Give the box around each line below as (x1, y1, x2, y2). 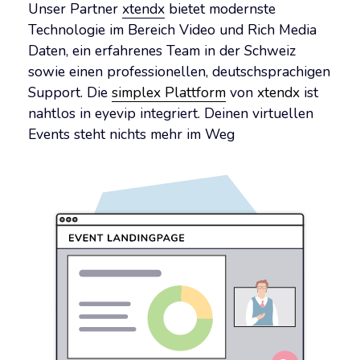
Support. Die (28, 83, 112, 103)
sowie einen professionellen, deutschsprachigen (28, 62, 330, 82)
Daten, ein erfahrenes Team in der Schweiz (28, 41, 296, 61)
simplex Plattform (112, 83, 226, 103)
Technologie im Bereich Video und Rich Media (28, 20, 317, 40)
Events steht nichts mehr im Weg (28, 125, 235, 145)
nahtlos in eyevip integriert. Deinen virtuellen (28, 104, 313, 124)
